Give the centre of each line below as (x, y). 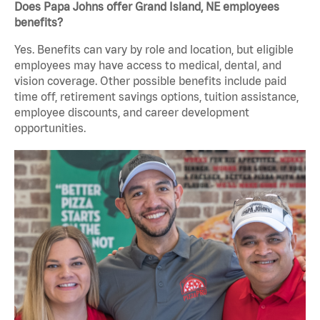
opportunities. (50, 128)
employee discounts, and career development (132, 112)
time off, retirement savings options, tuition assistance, (156, 97)
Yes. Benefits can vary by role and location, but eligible (154, 50)
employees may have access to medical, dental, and (148, 65)
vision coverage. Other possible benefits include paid (150, 81)
